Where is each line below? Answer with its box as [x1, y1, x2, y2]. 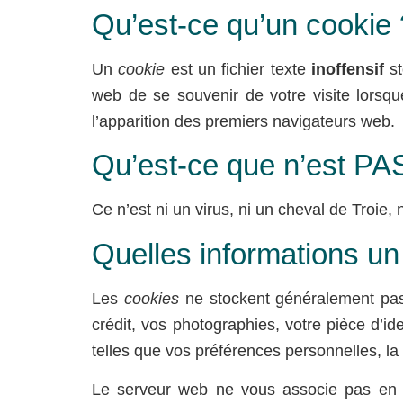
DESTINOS [291, 36, 374, 54]
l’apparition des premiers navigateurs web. [92, 112, 395, 130]
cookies [123, 289, 179, 308]
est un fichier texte [165, 60, 306, 78]
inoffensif [305, 60, 390, 78]
